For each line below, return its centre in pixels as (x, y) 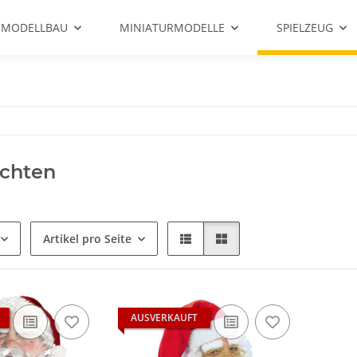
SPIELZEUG (305, 27)
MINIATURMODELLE (172, 27)
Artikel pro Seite (87, 239)
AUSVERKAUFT (164, 318)
